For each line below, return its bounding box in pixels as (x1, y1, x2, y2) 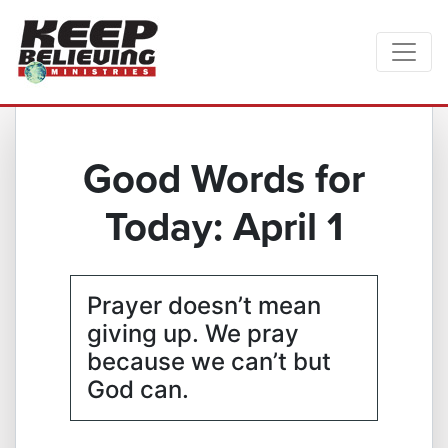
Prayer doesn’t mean (87, 291, 321, 320)
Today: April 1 (105, 197, 343, 256)
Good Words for (83, 149, 365, 208)
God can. (87, 375, 189, 404)
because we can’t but (87, 347, 331, 376)
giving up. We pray (87, 319, 299, 348)
